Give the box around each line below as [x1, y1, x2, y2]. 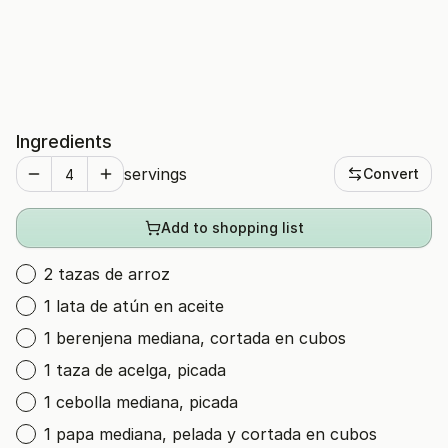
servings [124, 164, 187, 184]
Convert [363, 165, 419, 182]
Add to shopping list [160, 219, 304, 236]
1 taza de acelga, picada [44, 360, 226, 380]
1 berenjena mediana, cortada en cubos [44, 328, 346, 348]
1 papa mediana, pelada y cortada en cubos [44, 424, 377, 444]
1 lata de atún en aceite [44, 296, 224, 316]
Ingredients [16, 131, 112, 152]
